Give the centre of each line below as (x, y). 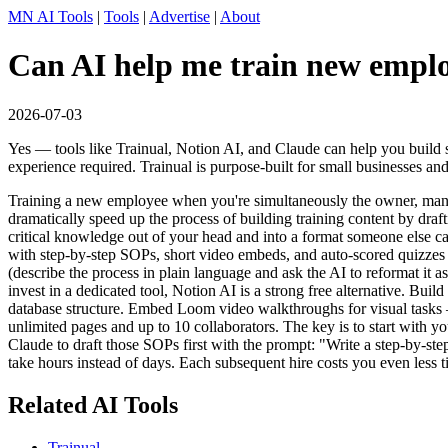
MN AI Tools (50, 16)
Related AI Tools (93, 404)
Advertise (179, 16)
